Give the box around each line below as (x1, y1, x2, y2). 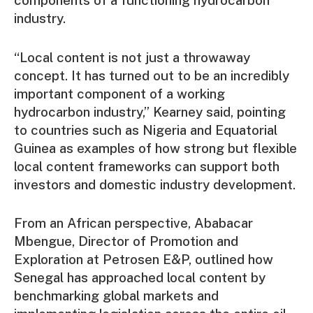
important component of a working (14, 85, 225, 101)
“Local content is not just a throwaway (14, 49, 250, 65)
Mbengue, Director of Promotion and (14, 233, 238, 249)
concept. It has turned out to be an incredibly (14, 67, 289, 83)
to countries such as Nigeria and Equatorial (14, 122, 277, 138)
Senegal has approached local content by (14, 269, 265, 285)
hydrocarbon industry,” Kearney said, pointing (14, 103, 286, 119)
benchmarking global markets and (14, 287, 219, 303)
